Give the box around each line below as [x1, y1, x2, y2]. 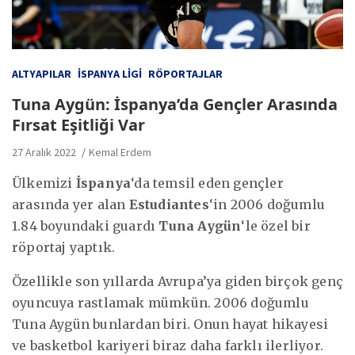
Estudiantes [128, 196, 209, 212]
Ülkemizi [12, 174, 76, 191]
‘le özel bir [241, 217, 311, 234]
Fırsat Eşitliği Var [12, 113, 145, 136]
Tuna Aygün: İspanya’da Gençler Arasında [12, 93, 338, 115]
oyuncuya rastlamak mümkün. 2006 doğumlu [12, 294, 309, 311]
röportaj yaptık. [12, 239, 116, 255]
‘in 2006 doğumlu [208, 196, 326, 212]
